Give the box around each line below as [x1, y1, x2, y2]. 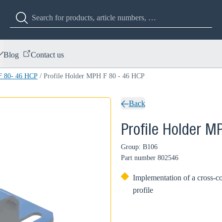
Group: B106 [121, 143, 158, 151]
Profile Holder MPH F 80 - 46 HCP [44, 72, 145, 80]
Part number [121, 154, 156, 162]
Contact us [31, 50, 64, 59]
